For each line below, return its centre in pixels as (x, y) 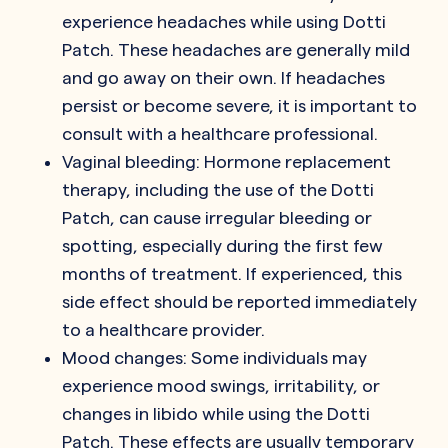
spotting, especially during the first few (222, 245)
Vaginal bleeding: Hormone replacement (226, 161)
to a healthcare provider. (163, 329)
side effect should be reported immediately (239, 301)
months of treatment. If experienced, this (232, 273)
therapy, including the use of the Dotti (218, 189)
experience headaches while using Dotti (224, 21)
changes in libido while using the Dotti (216, 413)
